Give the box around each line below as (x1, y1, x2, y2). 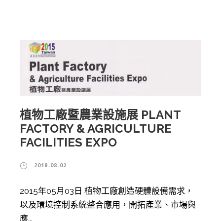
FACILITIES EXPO (20, 135, 117, 149)
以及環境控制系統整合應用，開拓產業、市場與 (20, 199, 196, 210)
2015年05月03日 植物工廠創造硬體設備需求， (20, 185, 193, 196)
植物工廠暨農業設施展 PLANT (20, 107, 181, 122)
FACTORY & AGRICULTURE (20, 121, 172, 136)
